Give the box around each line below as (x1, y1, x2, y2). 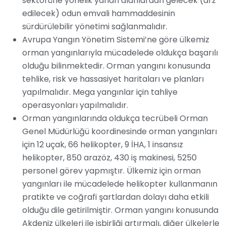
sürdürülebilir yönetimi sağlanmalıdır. (22, 21, 167, 33)
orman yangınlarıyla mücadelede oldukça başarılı (22, 47, 218, 59)
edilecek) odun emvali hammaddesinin (22, 8, 175, 20)
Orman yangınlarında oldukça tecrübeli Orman (22, 112, 208, 125)
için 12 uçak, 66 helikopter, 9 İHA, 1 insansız (22, 139, 183, 151)
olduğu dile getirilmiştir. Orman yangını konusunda (22, 204, 218, 216)
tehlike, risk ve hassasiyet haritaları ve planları (22, 73, 204, 85)
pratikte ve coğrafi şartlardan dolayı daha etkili (22, 191, 209, 203)
